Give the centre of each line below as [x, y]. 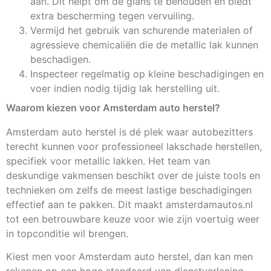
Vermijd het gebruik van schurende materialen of [142, 30]
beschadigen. [60, 59]
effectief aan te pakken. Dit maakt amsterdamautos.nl [129, 204]
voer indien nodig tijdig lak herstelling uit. [125, 88]
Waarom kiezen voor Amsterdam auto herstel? [113, 107]
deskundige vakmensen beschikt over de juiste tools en [133, 175]
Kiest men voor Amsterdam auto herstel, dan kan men [129, 256]
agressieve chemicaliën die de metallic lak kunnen [144, 44]
